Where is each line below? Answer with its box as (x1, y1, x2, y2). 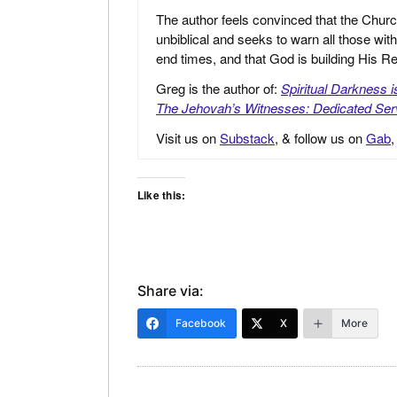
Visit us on (156, 128, 220, 148)
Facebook (175, 316, 226, 331)
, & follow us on (275, 128, 366, 148)
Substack (220, 128, 275, 148)
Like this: (137, 187, 186, 204)
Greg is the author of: (156, 79, 281, 98)
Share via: (137, 282, 204, 300)
